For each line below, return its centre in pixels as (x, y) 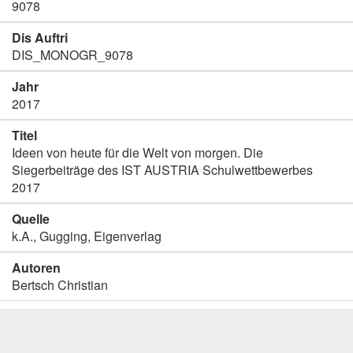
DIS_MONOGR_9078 (72, 55)
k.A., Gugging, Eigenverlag (87, 236)
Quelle (31, 219)
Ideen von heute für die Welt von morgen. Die (137, 152)
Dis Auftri (40, 37)
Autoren (36, 268)
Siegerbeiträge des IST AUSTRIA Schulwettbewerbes (162, 170)
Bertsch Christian (60, 285)
